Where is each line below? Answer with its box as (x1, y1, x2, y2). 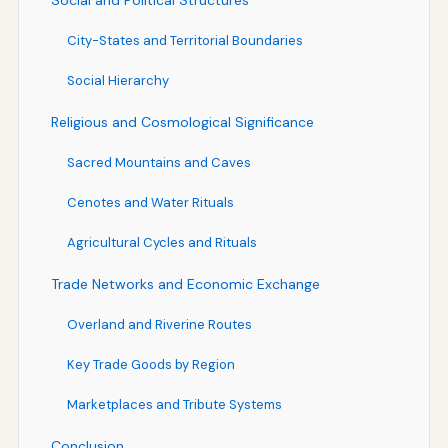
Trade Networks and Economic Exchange (50, 274, 320, 293)
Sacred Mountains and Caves (66, 153, 251, 171)
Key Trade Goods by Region (66, 355, 235, 373)
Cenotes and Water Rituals (66, 193, 234, 211)
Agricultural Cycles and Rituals (66, 233, 257, 251)
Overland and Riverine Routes (66, 315, 252, 333)
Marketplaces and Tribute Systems (66, 395, 282, 413)
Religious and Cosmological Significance (50, 112, 314, 131)
